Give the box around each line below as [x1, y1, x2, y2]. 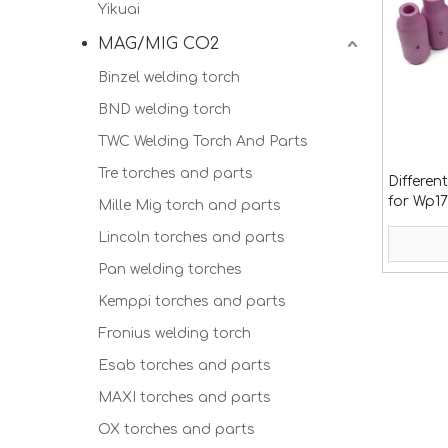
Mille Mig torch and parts [98, 198, 281, 213]
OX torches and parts [98, 422, 255, 437]
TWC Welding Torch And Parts [98, 134, 308, 149]
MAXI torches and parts [98, 390, 271, 405]
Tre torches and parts [98, 166, 253, 181]
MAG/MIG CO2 [98, 35, 219, 53]
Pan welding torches [98, 262, 242, 277]
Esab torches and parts [98, 358, 271, 373]
